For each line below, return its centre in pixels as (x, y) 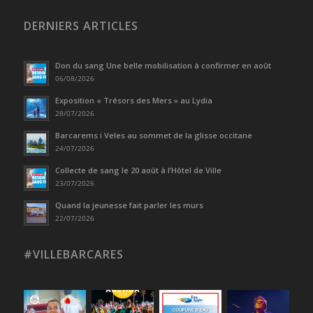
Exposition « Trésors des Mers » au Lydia (133, 101)
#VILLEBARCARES (73, 254)
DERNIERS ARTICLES (81, 26)
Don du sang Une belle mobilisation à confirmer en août (163, 66)
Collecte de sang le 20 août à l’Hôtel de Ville (138, 170)
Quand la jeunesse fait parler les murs (129, 205)
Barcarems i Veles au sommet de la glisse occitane (153, 136)
